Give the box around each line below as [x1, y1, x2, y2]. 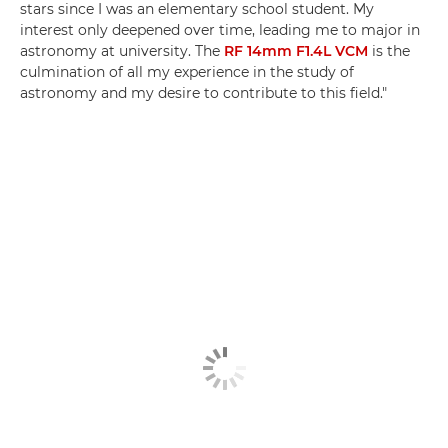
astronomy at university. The [20, 41, 224, 60]
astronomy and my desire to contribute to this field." [20, 83, 387, 102]
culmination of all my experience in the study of [20, 62, 354, 81]
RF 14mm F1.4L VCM [224, 41, 368, 60]
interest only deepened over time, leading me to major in [20, 20, 420, 39]
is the [368, 41, 410, 60]
